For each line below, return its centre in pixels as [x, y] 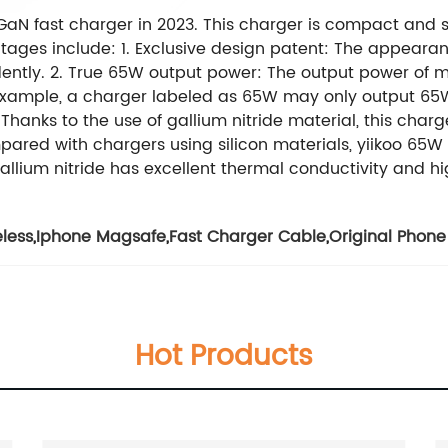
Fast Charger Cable [247, 237]
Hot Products [224, 357]
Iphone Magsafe [101, 237]
